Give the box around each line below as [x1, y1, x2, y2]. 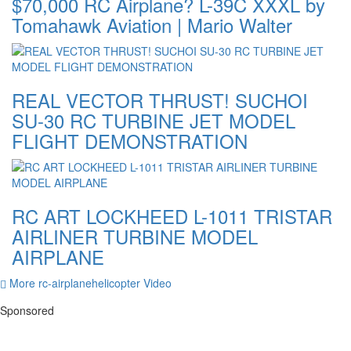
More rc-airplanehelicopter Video [6, 275, 172, 291]
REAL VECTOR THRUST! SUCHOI [12, 86, 308, 114]
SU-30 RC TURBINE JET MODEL [12, 107, 295, 135]
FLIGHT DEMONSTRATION [12, 127, 248, 155]
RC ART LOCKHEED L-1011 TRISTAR [12, 202, 332, 230]
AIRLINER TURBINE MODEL [12, 223, 258, 251]
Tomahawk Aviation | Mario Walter [12, 11, 292, 39]
